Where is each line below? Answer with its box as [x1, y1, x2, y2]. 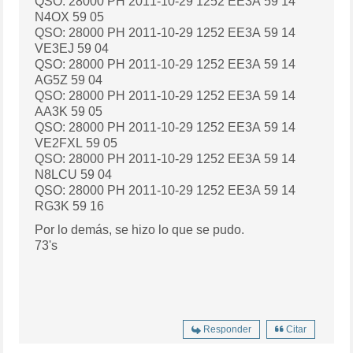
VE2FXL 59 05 [103, 136, 118, 150]
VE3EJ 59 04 [95, 41, 110, 55]
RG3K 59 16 [90, 199, 105, 213]
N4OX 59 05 [90, 9, 105, 24]
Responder [203, 323, 251, 335]
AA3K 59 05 [88, 104, 103, 118]
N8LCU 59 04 [98, 167, 113, 181]
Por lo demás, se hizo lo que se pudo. [35, 222, 245, 236]
